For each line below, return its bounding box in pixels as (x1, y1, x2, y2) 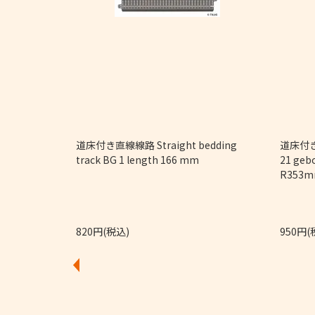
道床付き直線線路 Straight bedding (76, 137, 237, 152)
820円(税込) (76, 224, 129, 238)
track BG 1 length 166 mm (76, 152, 199, 167)
